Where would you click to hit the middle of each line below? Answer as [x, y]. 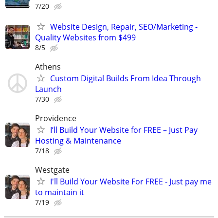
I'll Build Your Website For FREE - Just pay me [131, 182]
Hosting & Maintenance [78, 140]
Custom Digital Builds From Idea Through [126, 78]
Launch [48, 89]
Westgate [52, 170]
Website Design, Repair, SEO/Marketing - [124, 27]
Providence [56, 118]
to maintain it [60, 192]
